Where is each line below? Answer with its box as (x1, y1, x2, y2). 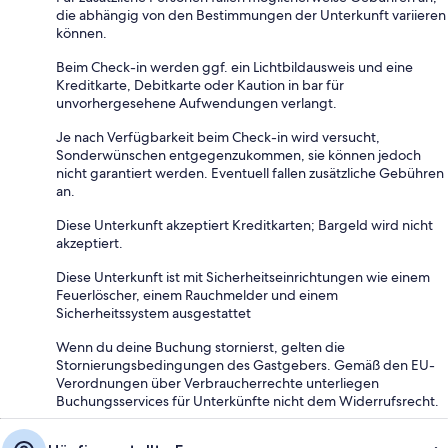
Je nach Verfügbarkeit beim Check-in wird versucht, (56, 128, 380, 147)
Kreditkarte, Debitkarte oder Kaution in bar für (56, 76, 344, 95)
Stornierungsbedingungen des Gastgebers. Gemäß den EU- (56, 356, 435, 375)
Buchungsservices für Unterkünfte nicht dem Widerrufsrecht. (56, 392, 439, 411)
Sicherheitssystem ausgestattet (56, 304, 251, 323)
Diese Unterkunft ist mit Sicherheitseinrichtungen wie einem (56, 268, 430, 287)
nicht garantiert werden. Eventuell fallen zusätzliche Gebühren (56, 164, 444, 183)
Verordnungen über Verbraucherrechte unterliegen (56, 374, 379, 393)
